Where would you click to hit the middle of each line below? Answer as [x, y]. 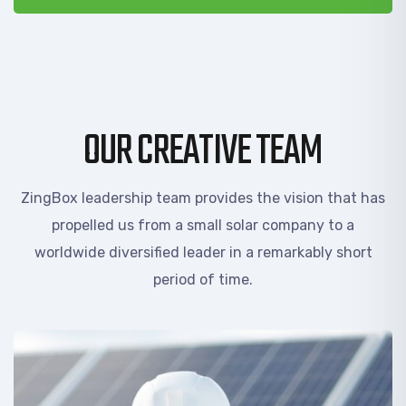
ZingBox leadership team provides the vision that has [203, 198]
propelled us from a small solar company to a [203, 225]
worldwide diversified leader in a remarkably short [203, 252]
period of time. [203, 279]
